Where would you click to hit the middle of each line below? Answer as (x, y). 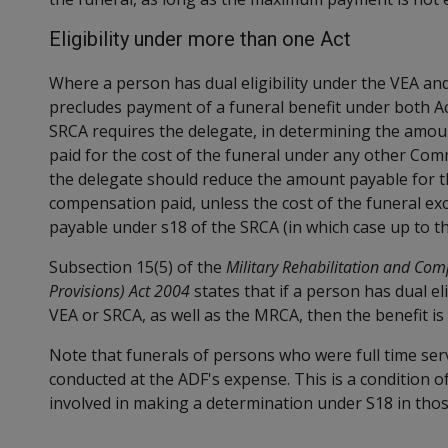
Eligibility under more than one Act (200, 38)
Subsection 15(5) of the (135, 266)
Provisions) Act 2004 (119, 290)
